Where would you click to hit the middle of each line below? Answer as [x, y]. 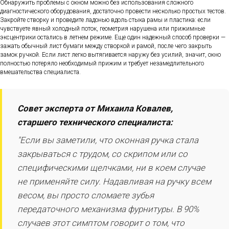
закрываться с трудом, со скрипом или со [102, 154]
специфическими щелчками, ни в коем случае [111, 167]
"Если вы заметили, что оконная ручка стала [108, 140]
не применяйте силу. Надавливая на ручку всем [114, 181]
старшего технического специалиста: [95, 122]
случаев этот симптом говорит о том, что [101, 223]
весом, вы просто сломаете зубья [86, 195]
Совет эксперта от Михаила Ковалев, [95, 108]
